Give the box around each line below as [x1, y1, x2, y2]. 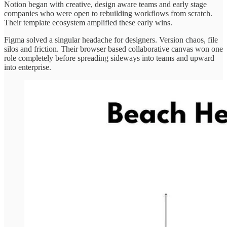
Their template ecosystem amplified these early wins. [4, 18, 172, 27]
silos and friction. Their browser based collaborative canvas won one [4, 45, 223, 54]
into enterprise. [4, 63, 51, 72]
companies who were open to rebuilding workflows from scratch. [4, 9, 212, 18]
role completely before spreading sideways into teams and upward [4, 54, 214, 63]
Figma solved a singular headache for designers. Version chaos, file [4, 35, 218, 45]
